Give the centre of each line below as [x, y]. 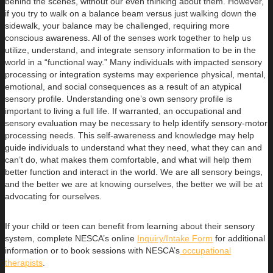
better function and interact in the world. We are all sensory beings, [134, 172]
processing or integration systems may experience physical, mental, [135, 74]
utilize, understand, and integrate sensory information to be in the [130, 50]
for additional [239, 238]
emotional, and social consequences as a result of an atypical [123, 86]
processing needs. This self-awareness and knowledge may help [129, 135]
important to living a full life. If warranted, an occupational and [123, 111]
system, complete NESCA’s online [71, 238]
